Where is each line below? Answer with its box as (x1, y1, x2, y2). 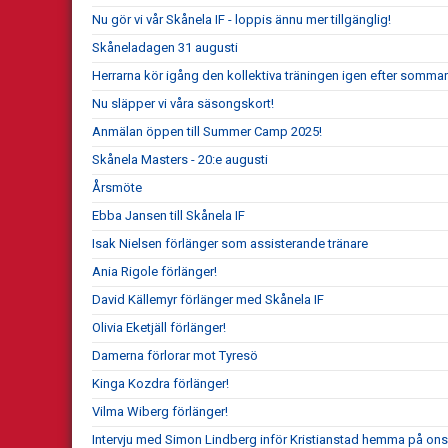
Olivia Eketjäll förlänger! (92, 319, 226, 335)
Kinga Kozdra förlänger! (92, 375, 229, 391)
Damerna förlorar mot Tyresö (92, 347, 258, 363)
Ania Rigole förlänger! (92, 263, 217, 279)
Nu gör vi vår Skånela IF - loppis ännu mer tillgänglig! (92, 11, 391, 27)
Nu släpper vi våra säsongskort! (92, 95, 274, 111)
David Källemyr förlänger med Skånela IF (92, 291, 324, 307)
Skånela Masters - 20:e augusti (92, 151, 268, 167)
